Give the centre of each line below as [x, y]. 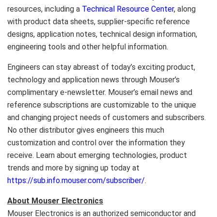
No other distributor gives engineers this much [86, 130]
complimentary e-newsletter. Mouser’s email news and [100, 92]
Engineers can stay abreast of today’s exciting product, [101, 67]
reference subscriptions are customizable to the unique [102, 105]
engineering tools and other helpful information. [88, 46]
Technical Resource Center [128, 9]
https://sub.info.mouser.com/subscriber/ [76, 180]
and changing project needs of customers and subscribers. [107, 117]
